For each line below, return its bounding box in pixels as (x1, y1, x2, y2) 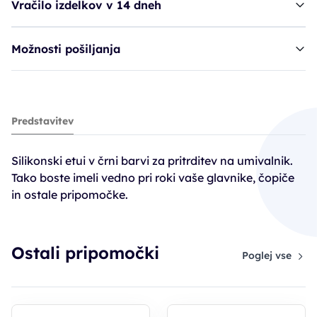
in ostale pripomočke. (11, 188, 128, 202)
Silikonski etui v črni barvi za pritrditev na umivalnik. (11, 154, 293, 168)
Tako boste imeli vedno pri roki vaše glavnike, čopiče (11, 171, 294, 185)
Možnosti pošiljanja (11, 42, 120, 56)
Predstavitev (11, 115, 74, 127)
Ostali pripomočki (11, 243, 159, 263)
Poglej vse (242, 249, 292, 262)
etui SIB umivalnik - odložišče (46, 113, 192, 126)
